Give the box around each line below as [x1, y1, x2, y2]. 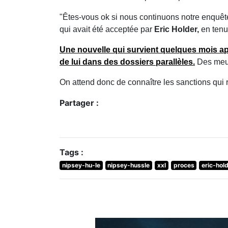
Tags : [60, 147, 83, 157]
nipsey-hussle [107, 161, 150, 169]
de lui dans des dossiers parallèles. [60, 58, 195, 66]
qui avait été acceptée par [60, 25, 154, 34]
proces [173, 161, 194, 169]
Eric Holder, [154, 25, 199, 34]
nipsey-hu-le [62, 161, 100, 169]
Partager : [60, 98, 99, 108]
